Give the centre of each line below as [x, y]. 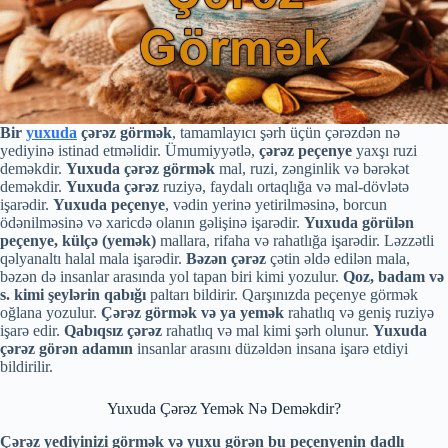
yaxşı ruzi [384, 150]
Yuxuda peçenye [109, 204]
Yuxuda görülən [359, 222]
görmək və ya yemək [214, 312]
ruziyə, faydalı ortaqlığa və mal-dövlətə [284, 186]
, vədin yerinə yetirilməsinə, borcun [276, 204]
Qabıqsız [95, 330]
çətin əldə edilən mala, [340, 258]
